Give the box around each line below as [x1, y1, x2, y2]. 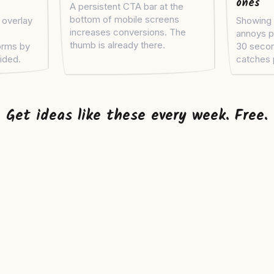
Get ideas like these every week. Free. [6, 104, 268, 128]
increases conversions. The [70, 26, 186, 39]
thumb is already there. [70, 39, 165, 51]
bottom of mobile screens [70, 13, 179, 26]
